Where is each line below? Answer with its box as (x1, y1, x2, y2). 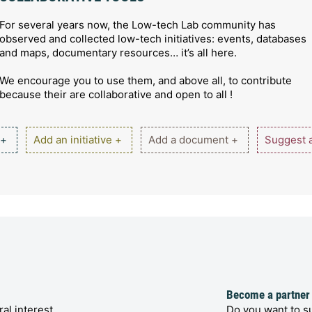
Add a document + (148, 132, 238, 146)
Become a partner (226, 288, 310, 302)
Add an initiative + (33, 132, 122, 146)
